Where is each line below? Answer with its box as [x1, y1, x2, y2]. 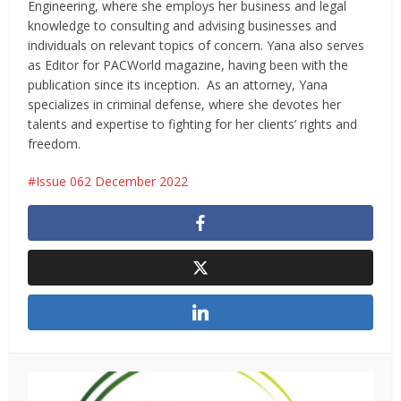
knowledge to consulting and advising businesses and [28, 17, 337, 35]
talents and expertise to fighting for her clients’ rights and [28, 115, 358, 133]
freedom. [28, 135, 81, 153]
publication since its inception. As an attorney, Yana [28, 76, 328, 94]
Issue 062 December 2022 [36, 173, 189, 191]
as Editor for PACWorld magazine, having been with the [28, 56, 349, 74]
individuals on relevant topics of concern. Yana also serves [28, 37, 365, 55]
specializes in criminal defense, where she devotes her [28, 96, 342, 114]
